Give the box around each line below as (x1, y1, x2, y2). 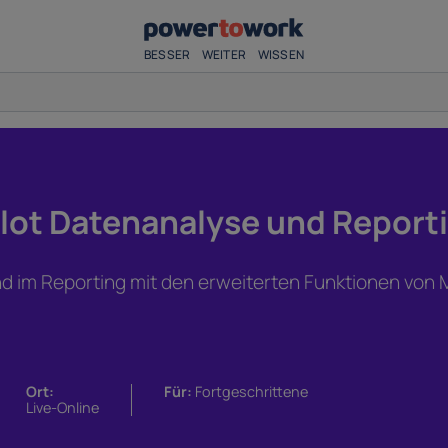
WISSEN (257, 46, 304, 63)
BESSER (144, 46, 191, 63)
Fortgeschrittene (192, 382, 308, 402)
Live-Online (26, 398, 99, 418)
